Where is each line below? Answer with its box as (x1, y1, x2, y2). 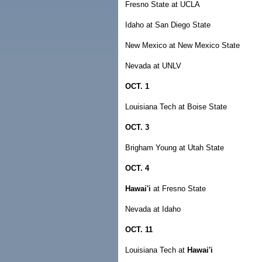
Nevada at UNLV (125, 61, 181, 70)
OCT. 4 (125, 164, 149, 173)
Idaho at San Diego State (125, 20, 211, 29)
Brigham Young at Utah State (125, 143, 224, 152)
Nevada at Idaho (125, 205, 181, 213)
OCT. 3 (125, 123, 149, 132)
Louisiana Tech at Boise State (125, 102, 227, 111)
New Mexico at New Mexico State (125, 41, 240, 50)
